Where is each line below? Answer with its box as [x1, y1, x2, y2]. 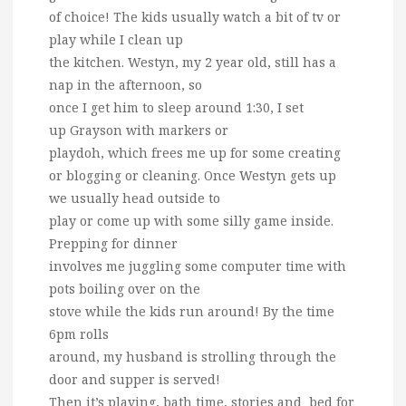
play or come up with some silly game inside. [49, 211, 337, 229]
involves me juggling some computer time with [49, 256, 346, 275]
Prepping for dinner [49, 234, 178, 252]
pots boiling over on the [49, 279, 200, 297]
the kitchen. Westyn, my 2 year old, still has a [49, 53, 336, 71]
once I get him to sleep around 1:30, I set [49, 98, 304, 116]
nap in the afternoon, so [49, 75, 202, 93]
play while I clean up [49, 30, 183, 48]
